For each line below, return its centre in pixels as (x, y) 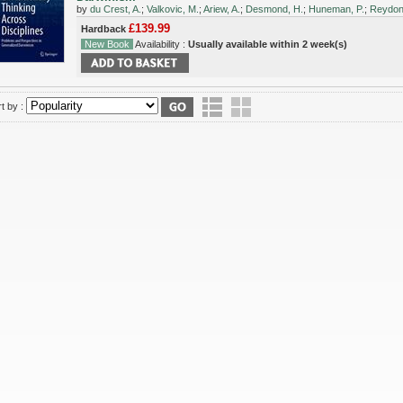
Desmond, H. (274, 9)
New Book (107, 45)
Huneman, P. (336, 9)
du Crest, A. (116, 9)
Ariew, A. (222, 9)
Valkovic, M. (173, 9)
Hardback (105, 29)
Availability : (161, 45)
